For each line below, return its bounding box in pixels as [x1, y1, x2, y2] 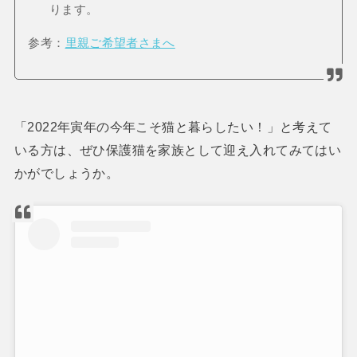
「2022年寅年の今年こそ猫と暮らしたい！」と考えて [14, 119, 332, 134]
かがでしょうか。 [14, 165, 120, 180]
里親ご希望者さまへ [65, 37, 175, 50]
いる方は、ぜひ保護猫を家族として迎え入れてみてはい [14, 142, 342, 157]
